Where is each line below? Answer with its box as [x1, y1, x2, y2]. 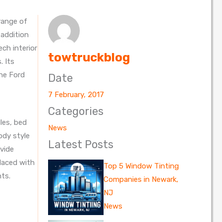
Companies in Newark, [103, 175, 178, 184]
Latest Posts [48, 138, 113, 152]
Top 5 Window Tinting [103, 162, 179, 171]
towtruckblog [48, 51, 130, 65]
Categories [48, 105, 104, 118]
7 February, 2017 [48, 90, 104, 100]
